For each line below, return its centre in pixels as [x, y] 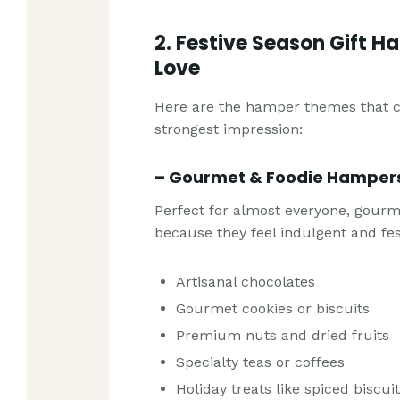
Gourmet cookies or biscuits [273, 309]
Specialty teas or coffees [261, 362]
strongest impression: [229, 129]
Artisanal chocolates [246, 282]
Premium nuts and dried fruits [283, 336]
